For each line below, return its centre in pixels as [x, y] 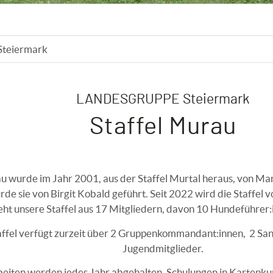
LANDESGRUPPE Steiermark [163, 100]
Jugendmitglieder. [163, 248]
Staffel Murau [163, 127]
